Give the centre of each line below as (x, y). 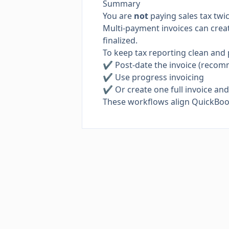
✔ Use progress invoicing (153, 77)
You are (118, 16)
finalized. (120, 40)
